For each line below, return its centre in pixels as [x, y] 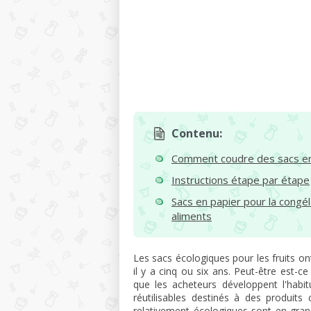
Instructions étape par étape [241, 180]
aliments [192, 216]
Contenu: [197, 133]
